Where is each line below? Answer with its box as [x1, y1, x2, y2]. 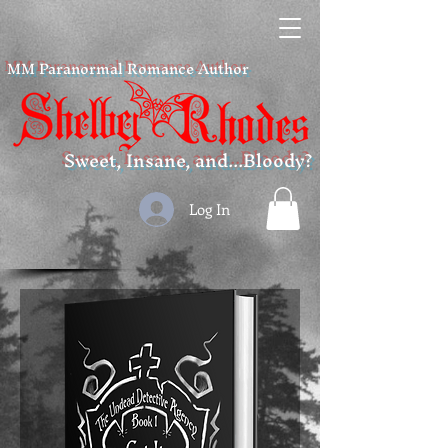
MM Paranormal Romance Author [7, 52, 249, 85]
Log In [188, 198, 230, 219]
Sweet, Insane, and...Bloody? [63, 140, 313, 181]
